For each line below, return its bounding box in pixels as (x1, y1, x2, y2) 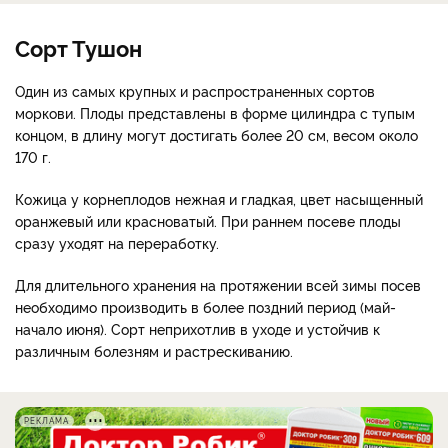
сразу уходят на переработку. (15, 233, 219, 253)
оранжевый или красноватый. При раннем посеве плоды (15, 211, 401, 231)
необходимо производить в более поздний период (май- (15, 297, 396, 317)
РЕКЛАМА (24, 415, 69, 427)
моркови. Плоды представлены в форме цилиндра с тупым (15, 103, 415, 123)
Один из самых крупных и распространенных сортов (15, 81, 375, 101)
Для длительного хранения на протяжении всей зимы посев (15, 275, 421, 295)
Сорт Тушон (15, 32, 142, 63)
